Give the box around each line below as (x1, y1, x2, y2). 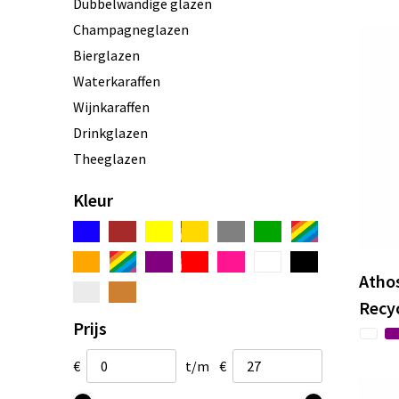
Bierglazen (72, 45, 140, 64)
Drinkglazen (72, 123, 148, 142)
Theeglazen (72, 149, 146, 167)
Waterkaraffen (72, 71, 160, 90)
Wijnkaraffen (72, 97, 150, 116)
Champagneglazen (72, 20, 189, 38)
